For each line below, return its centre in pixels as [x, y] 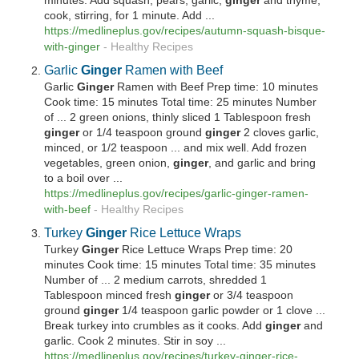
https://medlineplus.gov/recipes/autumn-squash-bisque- [185, 30]
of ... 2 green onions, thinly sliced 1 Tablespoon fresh [178, 118]
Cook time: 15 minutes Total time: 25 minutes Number [181, 103]
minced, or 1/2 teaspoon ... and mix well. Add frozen [176, 148]
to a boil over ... [84, 179]
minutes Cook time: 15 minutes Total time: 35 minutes [180, 265]
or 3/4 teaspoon [252, 296]
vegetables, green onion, [109, 163]
